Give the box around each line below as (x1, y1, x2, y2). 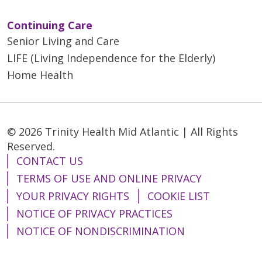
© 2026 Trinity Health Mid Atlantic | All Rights (7, 124, 238, 139)
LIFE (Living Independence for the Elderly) (7, 50, 215, 65)
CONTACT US (16, 153, 83, 168)
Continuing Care (7, 18, 92, 32)
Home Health (7, 67, 73, 82)
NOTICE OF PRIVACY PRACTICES (16, 206, 173, 220)
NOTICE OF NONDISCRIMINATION (16, 223, 185, 238)
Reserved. (7, 139, 55, 153)
